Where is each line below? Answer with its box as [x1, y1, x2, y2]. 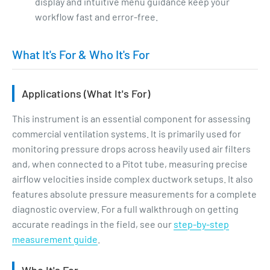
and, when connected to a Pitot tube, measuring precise [12, 157, 248, 169]
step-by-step [174, 218, 229, 230]
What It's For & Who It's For [12, 47, 149, 62]
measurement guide [12, 233, 98, 245]
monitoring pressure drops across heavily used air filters [12, 142, 251, 154]
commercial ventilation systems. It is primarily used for [12, 127, 241, 139]
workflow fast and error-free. [35, 11, 158, 23]
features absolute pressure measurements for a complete [12, 187, 257, 199]
